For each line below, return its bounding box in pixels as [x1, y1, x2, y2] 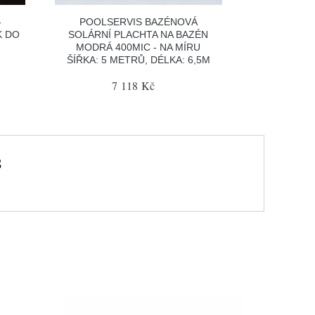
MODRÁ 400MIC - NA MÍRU [76, 41, 201, 53]
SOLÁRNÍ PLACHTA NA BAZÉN [68, 28, 209, 40]
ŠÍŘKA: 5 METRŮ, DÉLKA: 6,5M [66, 53, 210, 65]
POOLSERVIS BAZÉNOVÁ [79, 15, 198, 27]
